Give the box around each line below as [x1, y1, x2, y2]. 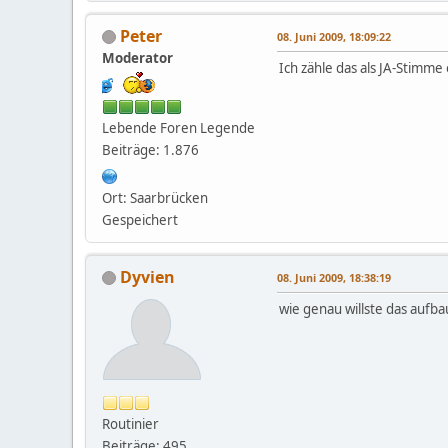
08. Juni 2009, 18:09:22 [277, 28, 391, 44]
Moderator [102, 48, 173, 67]
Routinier [102, 414, 159, 433]
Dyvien [120, 265, 175, 288]
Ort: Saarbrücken [102, 188, 208, 207]
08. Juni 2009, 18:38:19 [277, 269, 391, 285]
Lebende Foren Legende [102, 118, 255, 137]
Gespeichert [102, 210, 178, 229]
